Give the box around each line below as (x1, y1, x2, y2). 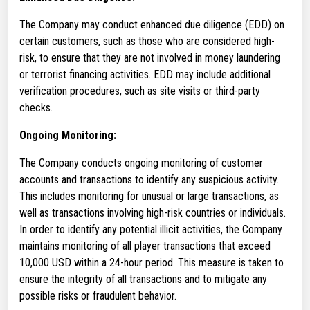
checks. (19, 101, 53, 114)
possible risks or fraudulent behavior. (19, 289, 176, 302)
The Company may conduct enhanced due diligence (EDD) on (19, 18, 284, 31)
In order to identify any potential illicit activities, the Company (19, 223, 282, 236)
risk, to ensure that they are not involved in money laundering (19, 51, 280, 64)
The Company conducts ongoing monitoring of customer (19, 156, 263, 170)
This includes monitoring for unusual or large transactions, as (19, 190, 279, 203)
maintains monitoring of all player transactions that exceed (19, 239, 271, 253)
